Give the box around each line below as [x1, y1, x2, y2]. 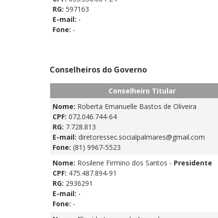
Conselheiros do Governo [50, 64, 147, 75]
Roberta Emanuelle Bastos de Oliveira [77, 101, 197, 111]
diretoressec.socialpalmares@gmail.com [78, 132, 205, 142]
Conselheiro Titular [109, 86, 176, 95]
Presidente [174, 158, 212, 167]
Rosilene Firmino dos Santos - [77, 158, 174, 167]
